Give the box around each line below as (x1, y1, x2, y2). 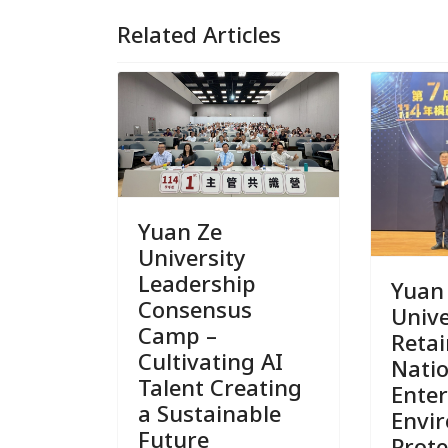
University (138, 241, 246, 272)
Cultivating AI (138, 345, 283, 376)
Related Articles (117, 19, 281, 50)
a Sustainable (138, 397, 281, 428)
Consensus (138, 293, 252, 324)
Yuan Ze (138, 215, 222, 246)
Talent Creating (138, 371, 302, 402)
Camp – (138, 319, 217, 350)
